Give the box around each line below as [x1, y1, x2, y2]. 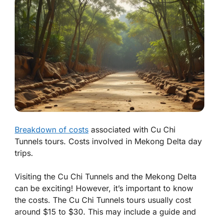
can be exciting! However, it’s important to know [15, 183, 193, 193]
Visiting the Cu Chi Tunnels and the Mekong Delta [15, 171, 197, 181]
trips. [15, 148, 33, 158]
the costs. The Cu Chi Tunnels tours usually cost [15, 195, 191, 205]
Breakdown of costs [15, 124, 88, 134]
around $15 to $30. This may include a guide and [15, 206, 196, 217]
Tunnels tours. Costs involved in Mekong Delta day [15, 136, 202, 146]
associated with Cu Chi [88, 124, 175, 134]
